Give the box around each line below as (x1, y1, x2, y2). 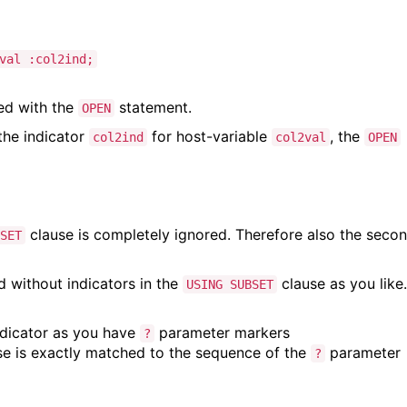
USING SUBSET (186, 276, 273, 292)
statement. (114, 97, 192, 116)
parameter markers (154, 323, 290, 342)
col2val (275, 129, 326, 144)
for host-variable (147, 126, 272, 145)
